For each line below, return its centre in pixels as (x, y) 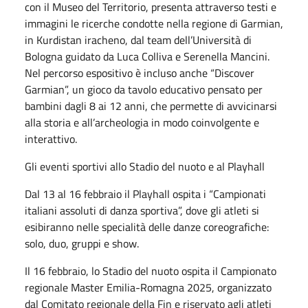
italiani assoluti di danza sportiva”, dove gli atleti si (142, 210)
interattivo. (51, 139)
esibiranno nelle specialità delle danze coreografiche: (147, 227)
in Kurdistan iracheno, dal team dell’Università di (138, 40)
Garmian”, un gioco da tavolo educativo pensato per (144, 89)
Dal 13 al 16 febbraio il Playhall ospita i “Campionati (145, 194)
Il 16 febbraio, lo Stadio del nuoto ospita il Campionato (151, 271)
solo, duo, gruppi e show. (82, 243)
